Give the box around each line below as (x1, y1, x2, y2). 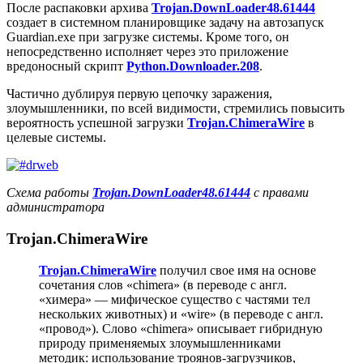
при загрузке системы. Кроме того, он (75, 30, 289, 45)
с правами (250, 186, 309, 200)
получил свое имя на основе (156, 263, 316, 277)
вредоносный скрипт (6, 59, 126, 74)
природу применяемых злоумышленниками (39, 335, 281, 350)
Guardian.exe (6, 30, 75, 45)
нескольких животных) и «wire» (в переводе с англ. (39, 306, 323, 321)
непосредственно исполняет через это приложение (6, 45, 288, 59)
